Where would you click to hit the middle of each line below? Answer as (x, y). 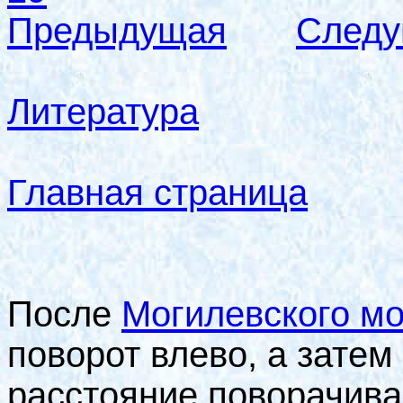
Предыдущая (117, 31)
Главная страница (157, 193)
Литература (103, 112)
